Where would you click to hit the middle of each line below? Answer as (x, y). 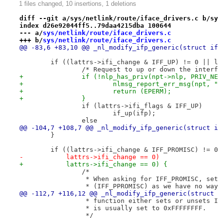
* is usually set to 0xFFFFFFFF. (144, 208)
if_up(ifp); (134, 113)
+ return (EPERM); (142, 91)
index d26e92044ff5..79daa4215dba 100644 (95, 25)
